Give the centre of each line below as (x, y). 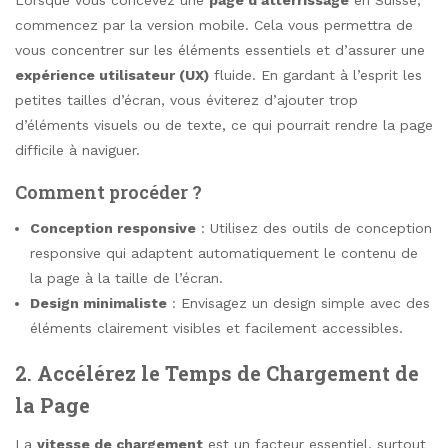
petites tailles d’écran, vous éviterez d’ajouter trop (186, 100)
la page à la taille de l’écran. (126, 277)
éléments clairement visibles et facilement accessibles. (216, 327)
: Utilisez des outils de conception (314, 227)
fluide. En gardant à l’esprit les (315, 75)
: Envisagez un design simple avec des (298, 302)
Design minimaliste (98, 302)
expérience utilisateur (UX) (112, 75)
